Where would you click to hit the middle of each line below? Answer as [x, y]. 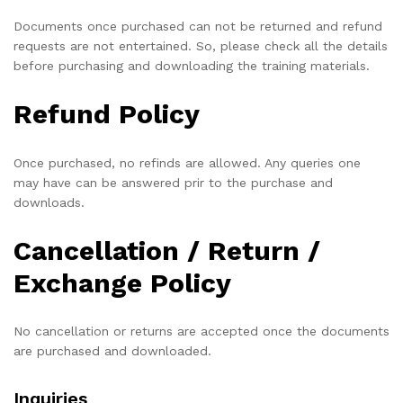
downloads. [49, 202]
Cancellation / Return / [167, 250]
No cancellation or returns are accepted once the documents [201, 331]
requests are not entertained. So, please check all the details [201, 45]
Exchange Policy [122, 282]
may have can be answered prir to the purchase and [173, 182]
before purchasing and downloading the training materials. [192, 65]
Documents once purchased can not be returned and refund [198, 26]
